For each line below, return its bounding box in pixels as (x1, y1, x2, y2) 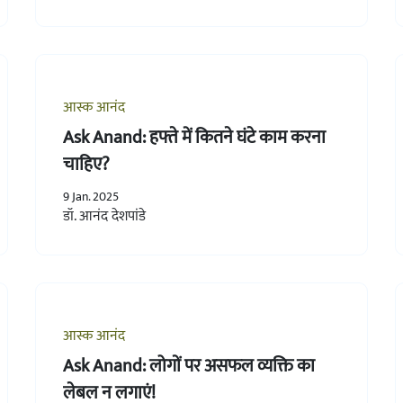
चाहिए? (62, 148, 110, 180)
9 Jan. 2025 (62, 185, 119, 207)
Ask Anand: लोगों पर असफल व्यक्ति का (62, 350, 315, 381)
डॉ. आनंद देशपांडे (62, 203, 146, 228)
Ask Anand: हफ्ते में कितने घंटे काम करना (62, 121, 326, 153)
